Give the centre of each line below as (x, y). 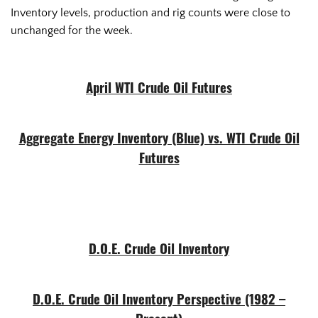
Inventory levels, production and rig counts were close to (150, 13)
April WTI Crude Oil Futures (159, 89)
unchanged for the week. (75, 31)
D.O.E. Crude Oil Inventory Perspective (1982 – (159, 302)
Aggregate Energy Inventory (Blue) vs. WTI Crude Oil (159, 140)
